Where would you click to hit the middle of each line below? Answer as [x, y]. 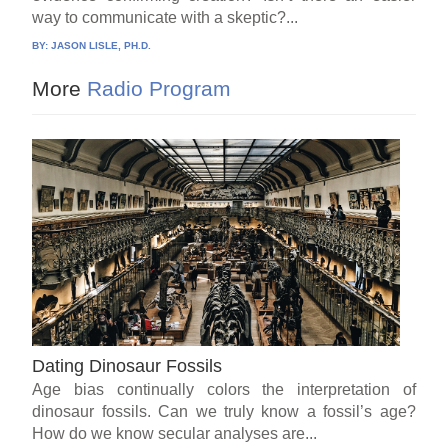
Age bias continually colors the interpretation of [224, 389]
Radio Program [156, 88]
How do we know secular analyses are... [175, 433]
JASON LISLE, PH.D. [101, 45]
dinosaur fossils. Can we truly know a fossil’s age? [224, 411]
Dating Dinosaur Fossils [127, 365]
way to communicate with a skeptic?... [165, 17]
